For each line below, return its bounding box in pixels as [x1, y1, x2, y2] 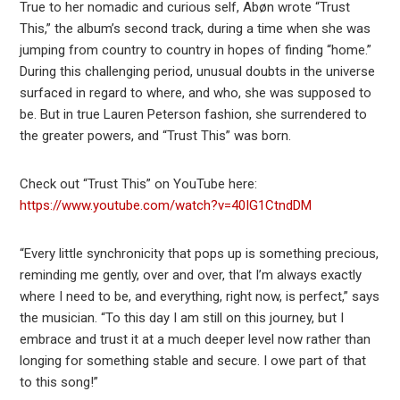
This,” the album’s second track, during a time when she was [20, 21, 371, 37]
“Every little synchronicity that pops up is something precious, [20, 246, 379, 262]
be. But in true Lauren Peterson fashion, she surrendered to [20, 106, 368, 123]
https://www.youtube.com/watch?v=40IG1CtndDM [20, 197, 312, 214]
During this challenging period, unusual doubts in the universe [20, 63, 376, 80]
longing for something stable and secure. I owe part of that [20, 353, 367, 370]
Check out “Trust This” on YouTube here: [20, 176, 258, 193]
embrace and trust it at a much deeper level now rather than [20, 331, 371, 348]
